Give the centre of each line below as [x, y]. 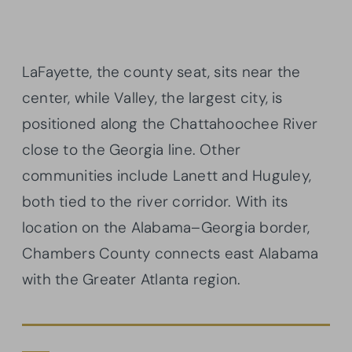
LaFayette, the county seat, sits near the [161, 71]
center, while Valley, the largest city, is [152, 97]
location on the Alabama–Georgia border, [166, 227]
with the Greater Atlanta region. [132, 279]
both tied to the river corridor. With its [155, 201]
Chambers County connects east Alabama [170, 253]
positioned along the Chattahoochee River [170, 123]
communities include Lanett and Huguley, [167, 175]
